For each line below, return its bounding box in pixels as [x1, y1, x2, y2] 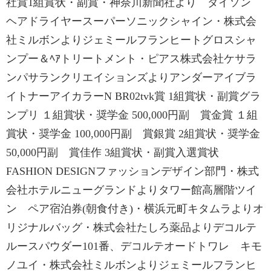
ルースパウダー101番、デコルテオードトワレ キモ [6, 240, 262, 252]
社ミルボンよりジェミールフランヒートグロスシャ [6, 34, 256, 46]
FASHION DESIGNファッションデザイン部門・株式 [6, 165, 259, 177]
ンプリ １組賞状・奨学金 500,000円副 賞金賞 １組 [6, 109, 258, 121]
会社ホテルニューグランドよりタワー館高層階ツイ [6, 184, 256, 196]
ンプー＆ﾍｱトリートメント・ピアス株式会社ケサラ [6, 53, 256, 65]
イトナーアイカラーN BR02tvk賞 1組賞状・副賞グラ [6, 90, 261, 102]
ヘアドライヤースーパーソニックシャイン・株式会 [6, 15, 256, 27]
